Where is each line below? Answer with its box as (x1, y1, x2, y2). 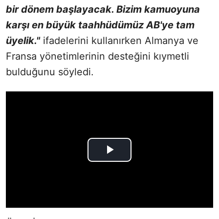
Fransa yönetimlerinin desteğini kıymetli (6, 50, 189, 62)
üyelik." (6, 34, 40, 46)
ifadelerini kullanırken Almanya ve (40, 34, 198, 46)
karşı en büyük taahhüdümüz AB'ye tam (6, 19, 195, 31)
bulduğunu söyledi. (6, 66, 94, 78)
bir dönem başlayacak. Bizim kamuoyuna (6, 3, 200, 15)
